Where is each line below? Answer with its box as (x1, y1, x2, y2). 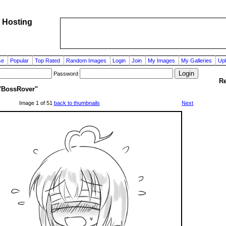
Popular (10, 58, 29, 64)
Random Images (66, 58, 106, 64)
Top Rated (34, 58, 60, 64)
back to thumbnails (53, 99, 100, 106)
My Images (147, 58, 175, 64)
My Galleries (181, 58, 212, 64)
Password (52, 71, 80, 77)
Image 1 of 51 (19, 99, 54, 106)
